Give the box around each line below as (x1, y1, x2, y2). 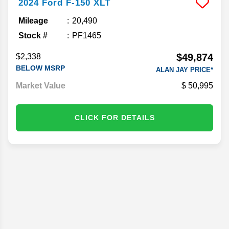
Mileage (18, 16, 48, 25)
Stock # (18, 31, 48, 40)
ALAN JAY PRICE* (156, 65, 213, 74)
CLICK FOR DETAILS (74, 113, 155, 122)
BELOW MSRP (16, 63, 65, 72)
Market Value (16, 81, 65, 90)
